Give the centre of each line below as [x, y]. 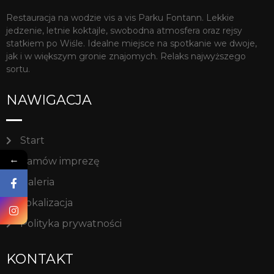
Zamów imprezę [60, 161]
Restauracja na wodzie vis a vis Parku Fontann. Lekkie [120, 18]
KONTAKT [40, 259]
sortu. [18, 69]
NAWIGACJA [49, 100]
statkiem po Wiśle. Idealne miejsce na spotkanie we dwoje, [131, 43]
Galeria [37, 182]
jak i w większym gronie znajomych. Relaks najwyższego [126, 56]
